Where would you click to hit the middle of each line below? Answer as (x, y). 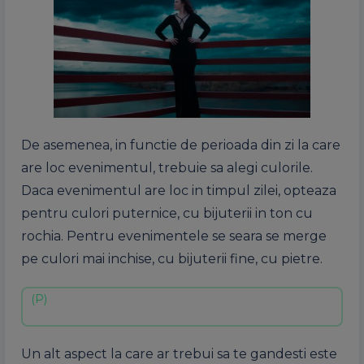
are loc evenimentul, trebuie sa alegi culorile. (167, 167)
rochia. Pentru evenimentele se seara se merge (174, 236)
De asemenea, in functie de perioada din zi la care (181, 145)
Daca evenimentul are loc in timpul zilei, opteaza (179, 190)
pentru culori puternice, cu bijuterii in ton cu (167, 213)
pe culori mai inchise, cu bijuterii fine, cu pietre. (172, 258)
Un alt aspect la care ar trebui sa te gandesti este (179, 353)
